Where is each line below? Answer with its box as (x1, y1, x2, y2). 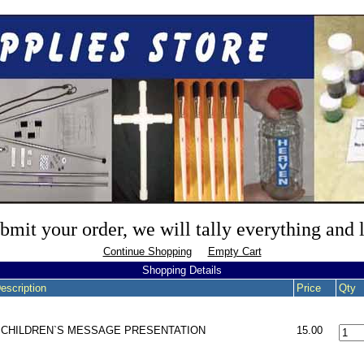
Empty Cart (207, 245, 262, 258)
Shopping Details (142, 264, 222, 276)
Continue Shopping (102, 245, 192, 258)
